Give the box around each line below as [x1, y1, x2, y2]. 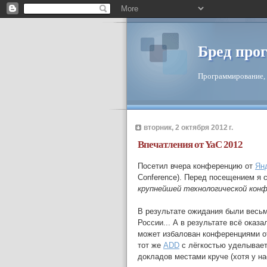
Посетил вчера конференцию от [138, 162, 255, 171]
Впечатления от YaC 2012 [138, 138, 243, 150]
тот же [138, 241, 163, 250]
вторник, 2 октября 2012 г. [144, 123, 233, 131]
